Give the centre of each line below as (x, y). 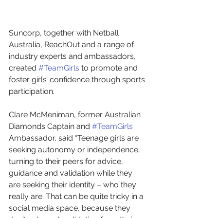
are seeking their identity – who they (73, 185)
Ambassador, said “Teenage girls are (75, 138)
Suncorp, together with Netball (65, 33)
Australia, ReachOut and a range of (72, 45)
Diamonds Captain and (50, 127)
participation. (32, 91)
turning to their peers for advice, (67, 162)
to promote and (109, 68)
